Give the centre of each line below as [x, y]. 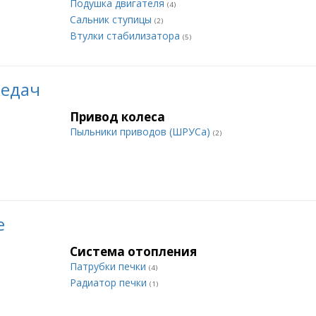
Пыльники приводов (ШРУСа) [141, 132]
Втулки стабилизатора [126, 36]
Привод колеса [117, 117]
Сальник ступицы [112, 19]
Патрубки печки [109, 266]
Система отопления [133, 251]
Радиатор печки [110, 282]
